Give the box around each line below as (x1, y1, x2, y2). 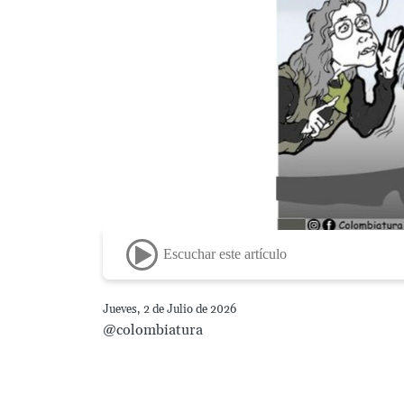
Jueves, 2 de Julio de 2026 (102, 301, 236, 317)
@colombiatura (102, 320, 203, 339)
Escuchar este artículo (162, 246, 287, 262)
